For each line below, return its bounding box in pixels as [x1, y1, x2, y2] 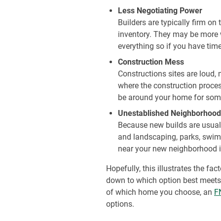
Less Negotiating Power [118, 6, 203, 15]
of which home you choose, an [106, 187, 215, 197]
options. [106, 199, 139, 209]
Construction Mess [118, 57, 184, 67]
